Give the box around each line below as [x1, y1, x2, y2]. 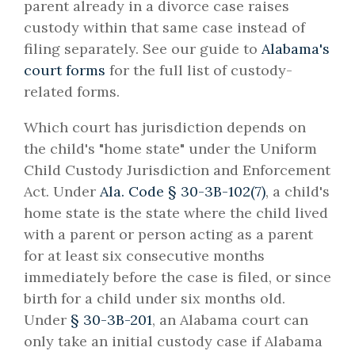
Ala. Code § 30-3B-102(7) [100, 182, 265, 201]
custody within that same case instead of [24, 18, 305, 37]
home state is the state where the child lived [24, 204, 328, 223]
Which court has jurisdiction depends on [24, 118, 306, 137]
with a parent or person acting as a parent [24, 225, 313, 244]
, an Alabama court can [152, 311, 308, 330]
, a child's [265, 182, 330, 201]
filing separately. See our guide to [24, 40, 261, 59]
